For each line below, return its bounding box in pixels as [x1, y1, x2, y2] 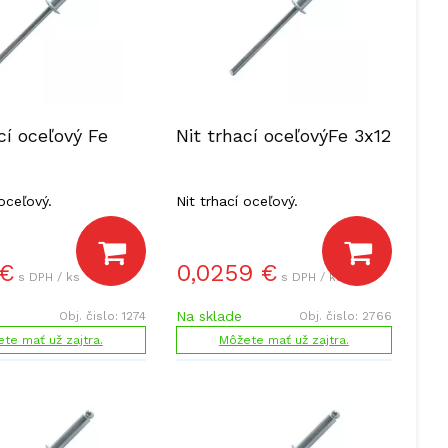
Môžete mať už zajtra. [218, 333, 349, 347]
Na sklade [175, 308, 242, 324]
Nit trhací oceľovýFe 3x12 [175, 125, 391, 146]
